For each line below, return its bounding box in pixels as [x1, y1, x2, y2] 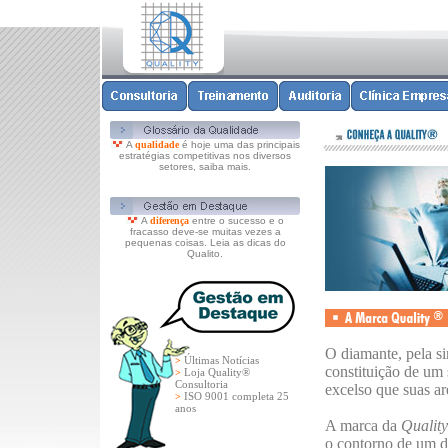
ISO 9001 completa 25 [184, 390, 289, 402]
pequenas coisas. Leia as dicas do [124, 237, 286, 248]
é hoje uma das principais [178, 139, 300, 150]
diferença [150, 215, 189, 226]
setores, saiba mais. [159, 161, 251, 172]
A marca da [325, 417, 401, 434]
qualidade [134, 139, 179, 150]
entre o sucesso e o [189, 215, 284, 226]
